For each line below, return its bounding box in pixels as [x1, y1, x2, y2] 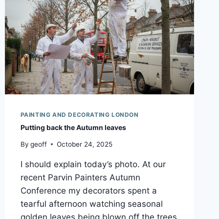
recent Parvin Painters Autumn [20, 172, 140, 182]
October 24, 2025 [56, 140, 112, 148]
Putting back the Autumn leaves [20, 123, 126, 132]
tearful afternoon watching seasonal [20, 198, 163, 209]
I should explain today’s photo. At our [20, 159, 166, 169]
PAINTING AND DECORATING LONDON [20, 111, 139, 119]
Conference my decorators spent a [20, 185, 157, 196]
